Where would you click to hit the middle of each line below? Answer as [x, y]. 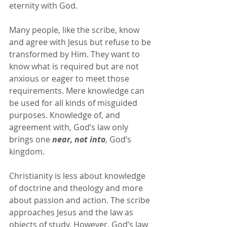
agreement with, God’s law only [70, 127]
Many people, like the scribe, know [75, 30]
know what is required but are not [75, 66]
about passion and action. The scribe [81, 200]
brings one [31, 139]
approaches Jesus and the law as [72, 212]
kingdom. [27, 152]
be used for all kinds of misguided [74, 103]
